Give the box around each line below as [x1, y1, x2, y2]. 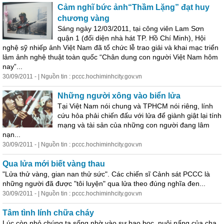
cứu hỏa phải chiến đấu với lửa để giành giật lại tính [57, 111, 221, 119]
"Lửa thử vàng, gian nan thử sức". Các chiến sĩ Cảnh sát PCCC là [2, 170, 210, 178]
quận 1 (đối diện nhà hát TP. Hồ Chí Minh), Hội [57, 34, 205, 42]
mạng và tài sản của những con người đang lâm [57, 121, 209, 129]
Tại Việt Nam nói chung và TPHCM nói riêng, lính [57, 102, 213, 110]
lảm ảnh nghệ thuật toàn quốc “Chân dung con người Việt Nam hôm [2, 53, 218, 61]
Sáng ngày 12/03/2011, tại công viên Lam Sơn [57, 24, 204, 32]
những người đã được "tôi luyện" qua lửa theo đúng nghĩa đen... [2, 179, 205, 187]
